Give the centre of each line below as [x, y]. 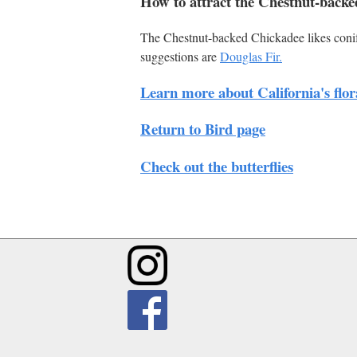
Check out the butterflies [217, 166]
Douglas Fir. [251, 56]
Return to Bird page [203, 129]
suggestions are [180, 56]
